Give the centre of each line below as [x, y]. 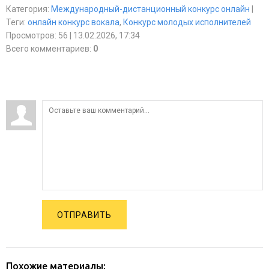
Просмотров [30, 35]
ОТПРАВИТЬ [84, 215]
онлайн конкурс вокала [74, 22]
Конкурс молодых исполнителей [187, 22]
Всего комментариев [48, 49]
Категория [27, 9]
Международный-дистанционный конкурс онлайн [150, 9]
